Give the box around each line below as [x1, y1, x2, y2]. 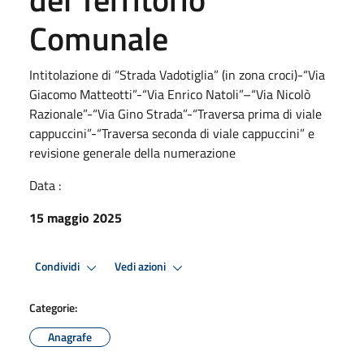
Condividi [35, 258, 82, 276]
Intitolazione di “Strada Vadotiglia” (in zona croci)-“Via [29, 64, 325, 84]
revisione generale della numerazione [29, 142, 236, 162]
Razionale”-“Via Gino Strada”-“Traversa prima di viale [29, 103, 322, 123]
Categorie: [29, 298, 77, 316]
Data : [29, 175, 61, 195]
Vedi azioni [115, 258, 168, 276]
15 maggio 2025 [29, 207, 122, 227]
